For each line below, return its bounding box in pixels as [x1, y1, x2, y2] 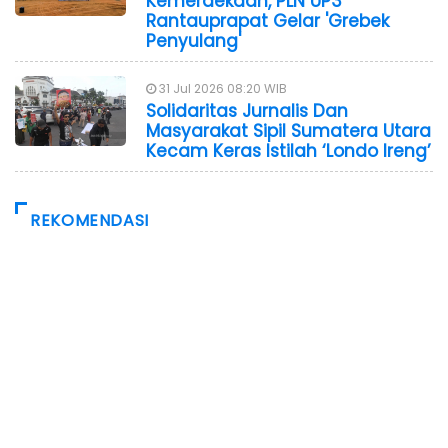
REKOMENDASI [30, 208, 150, 232]
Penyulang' [146, 28, 241, 53]
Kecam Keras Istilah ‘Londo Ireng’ [146, 138, 431, 163]
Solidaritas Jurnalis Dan [146, 98, 348, 123]
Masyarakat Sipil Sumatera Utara [146, 118, 431, 143]
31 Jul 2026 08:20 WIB [156, 79, 287, 97]
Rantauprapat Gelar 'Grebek [146, 8, 389, 33]
